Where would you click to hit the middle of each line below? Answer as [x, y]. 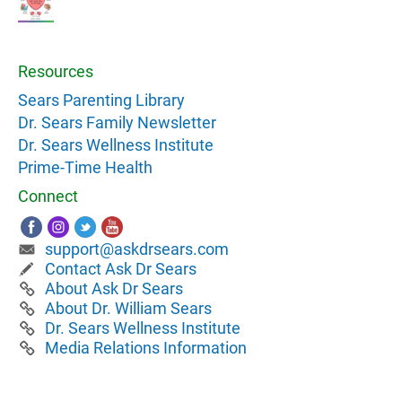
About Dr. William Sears [128, 309]
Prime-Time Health [85, 168]
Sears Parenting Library [101, 100]
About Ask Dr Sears [114, 289]
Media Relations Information [146, 348]
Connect [48, 197]
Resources [56, 72]
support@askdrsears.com [137, 249]
